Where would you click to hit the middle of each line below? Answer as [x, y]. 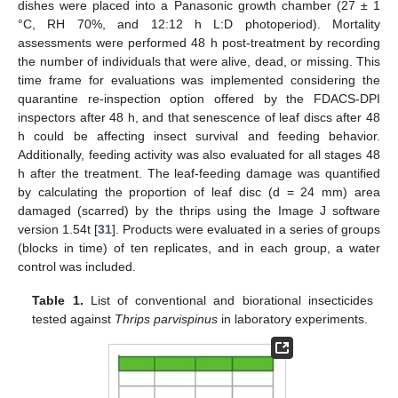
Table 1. [58, 300]
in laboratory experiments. [293, 318]
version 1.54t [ [58, 229]
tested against [74, 318]
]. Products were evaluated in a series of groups [246, 229]
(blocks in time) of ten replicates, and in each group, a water [199, 247]
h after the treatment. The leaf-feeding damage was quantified [199, 173]
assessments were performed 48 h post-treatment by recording [199, 42]
